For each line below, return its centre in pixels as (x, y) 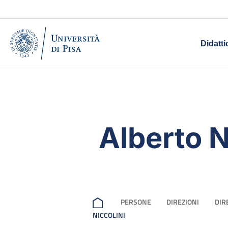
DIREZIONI (183, 202)
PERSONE (136, 202)
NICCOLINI (109, 215)
